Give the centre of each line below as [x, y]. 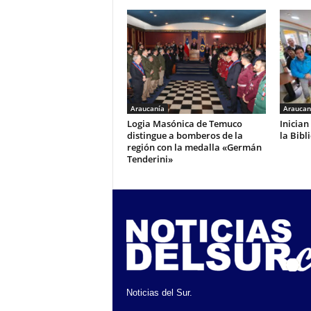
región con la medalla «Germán [194, 147]
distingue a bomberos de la [185, 135]
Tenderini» [150, 159]
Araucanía [147, 108]
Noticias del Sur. [159, 293]
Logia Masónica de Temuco [184, 124]
